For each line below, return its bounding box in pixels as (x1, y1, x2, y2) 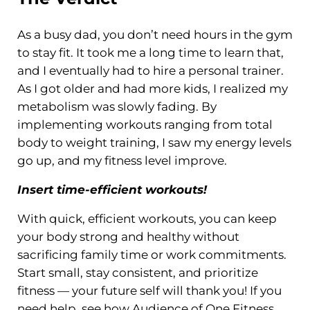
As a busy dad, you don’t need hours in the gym (17, 27, 293, 42)
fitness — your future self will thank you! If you (17, 283, 282, 298)
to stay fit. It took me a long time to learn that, (17, 45, 284, 60)
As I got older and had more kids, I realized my (17, 81, 288, 95)
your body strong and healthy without (17, 229, 239, 244)
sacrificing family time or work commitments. (17, 247, 286, 262)
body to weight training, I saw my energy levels (17, 135, 291, 149)
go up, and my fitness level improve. (17, 153, 227, 167)
